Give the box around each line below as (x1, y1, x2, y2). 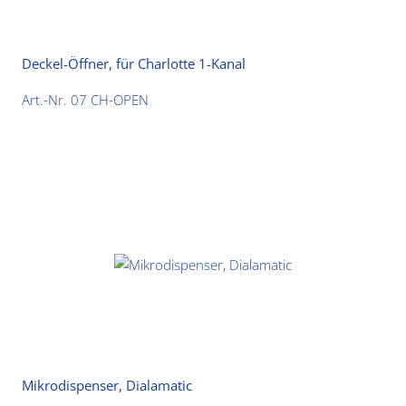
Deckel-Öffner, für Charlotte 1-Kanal (22, 53, 246, 72)
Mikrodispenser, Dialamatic (22, 375, 193, 394)
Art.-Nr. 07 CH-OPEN (22, 91, 150, 110)
